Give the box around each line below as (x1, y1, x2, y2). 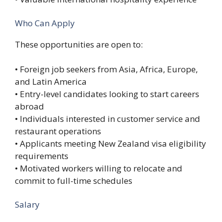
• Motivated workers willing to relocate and (15, 163, 182, 174)
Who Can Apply (15, 17, 75, 29)
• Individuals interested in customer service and (15, 113, 200, 125)
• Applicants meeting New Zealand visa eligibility (15, 138, 206, 150)
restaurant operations (15, 125, 101, 137)
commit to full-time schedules (15, 175, 132, 187)
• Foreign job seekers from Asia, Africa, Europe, (15, 63, 198, 75)
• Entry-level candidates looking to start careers (15, 88, 199, 100)
